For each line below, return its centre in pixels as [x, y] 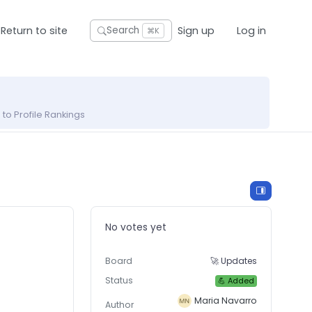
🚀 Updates [234, 261]
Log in [252, 30]
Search [123, 31]
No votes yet [136, 228]
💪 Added [236, 281]
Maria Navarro [226, 301]
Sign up [196, 30]
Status [119, 281]
